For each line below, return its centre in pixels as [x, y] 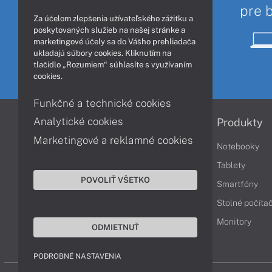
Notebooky [238, 147]
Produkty [240, 123]
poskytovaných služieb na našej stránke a [109, 30]
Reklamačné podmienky [138, 165]
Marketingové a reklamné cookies [113, 140]
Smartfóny [237, 184]
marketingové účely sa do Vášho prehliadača [114, 41]
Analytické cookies [78, 121]
